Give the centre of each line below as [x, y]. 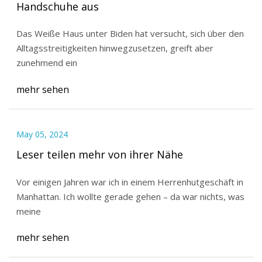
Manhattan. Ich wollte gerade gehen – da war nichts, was [39, 196]
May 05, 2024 [42, 135]
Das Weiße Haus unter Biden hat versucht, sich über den [130, 34]
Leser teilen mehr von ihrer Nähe [99, 154]
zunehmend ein [46, 63]
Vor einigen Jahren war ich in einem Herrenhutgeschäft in [130, 182]
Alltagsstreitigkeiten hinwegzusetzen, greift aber [115, 48]
